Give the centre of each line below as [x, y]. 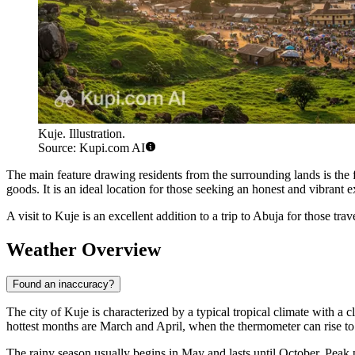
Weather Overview [84, 249]
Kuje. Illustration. [82, 133]
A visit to [31, 216]
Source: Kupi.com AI [92, 147]
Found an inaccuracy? [63, 284]
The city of [35, 312]
